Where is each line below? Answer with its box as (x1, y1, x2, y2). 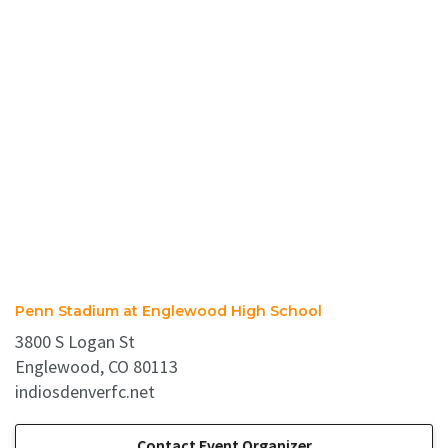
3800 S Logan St (15, 330, 135, 354)
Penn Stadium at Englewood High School (15, 302, 322, 321)
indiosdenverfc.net (15, 380, 155, 404)
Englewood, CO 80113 (15, 355, 178, 379)
